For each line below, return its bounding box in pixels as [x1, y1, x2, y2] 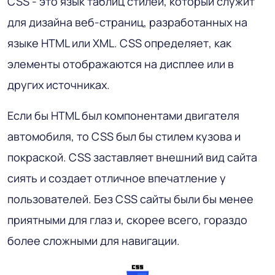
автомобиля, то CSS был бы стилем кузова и [7, 128, 241, 144]
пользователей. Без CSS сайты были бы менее [7, 191, 254, 206]
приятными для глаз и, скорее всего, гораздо [7, 212, 247, 227]
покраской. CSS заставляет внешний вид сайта [7, 149, 257, 165]
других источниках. [7, 77, 110, 92]
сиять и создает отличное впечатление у [7, 170, 226, 185]
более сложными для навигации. [7, 233, 180, 248]
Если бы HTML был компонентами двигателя [7, 107, 239, 123]
